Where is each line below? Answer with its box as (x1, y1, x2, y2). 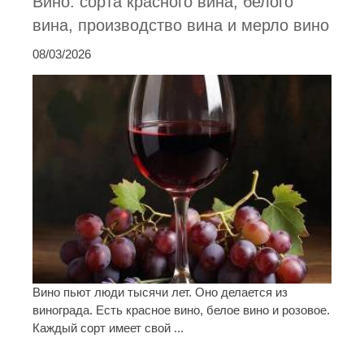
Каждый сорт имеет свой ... (32, 320, 184, 335)
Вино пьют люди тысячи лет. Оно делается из (32, 284, 288, 299)
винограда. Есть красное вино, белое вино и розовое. (32, 302, 330, 317)
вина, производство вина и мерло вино (32, 16, 329, 35)
